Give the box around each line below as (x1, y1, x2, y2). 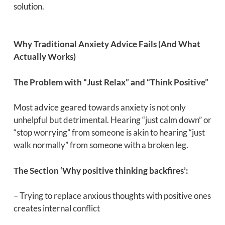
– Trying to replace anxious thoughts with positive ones (13, 190, 211, 201)
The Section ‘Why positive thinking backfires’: (13, 165, 188, 176)
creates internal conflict (13, 203, 100, 214)
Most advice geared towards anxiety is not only (13, 102, 186, 113)
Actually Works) (13, 51, 76, 62)
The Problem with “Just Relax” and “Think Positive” (13, 76, 208, 87)
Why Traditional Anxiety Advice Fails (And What (13, 39, 200, 50)
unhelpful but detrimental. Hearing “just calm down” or (13, 115, 211, 126)
